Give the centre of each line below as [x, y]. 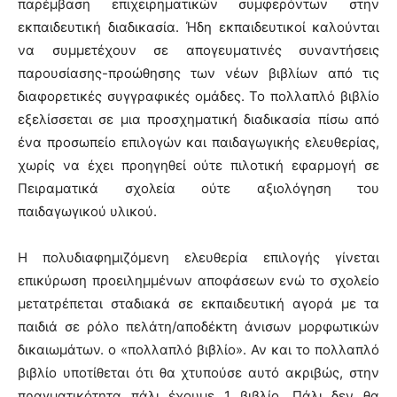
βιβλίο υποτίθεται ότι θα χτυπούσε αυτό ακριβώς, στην [198, 373]
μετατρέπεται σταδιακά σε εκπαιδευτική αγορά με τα [198, 304]
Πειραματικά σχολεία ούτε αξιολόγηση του [198, 188]
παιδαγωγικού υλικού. [87, 211]
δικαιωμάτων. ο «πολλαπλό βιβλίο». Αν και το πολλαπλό [198, 350]
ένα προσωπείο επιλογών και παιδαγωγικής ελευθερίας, [198, 142]
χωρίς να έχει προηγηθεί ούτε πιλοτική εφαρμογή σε [198, 165]
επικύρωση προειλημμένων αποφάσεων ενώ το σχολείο [198, 280]
